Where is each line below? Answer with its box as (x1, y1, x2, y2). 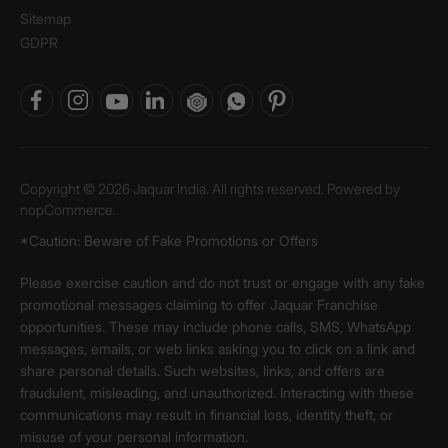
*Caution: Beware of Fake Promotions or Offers (20, 232, 318, 249)
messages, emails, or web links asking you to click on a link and (20, 340, 415, 357)
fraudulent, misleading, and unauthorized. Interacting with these (20, 384, 414, 401)
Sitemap (20, 10, 71, 27)
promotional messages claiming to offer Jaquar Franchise (20, 296, 378, 313)
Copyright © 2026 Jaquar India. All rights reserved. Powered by (20, 180, 400, 197)
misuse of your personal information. (20, 428, 248, 445)
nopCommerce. (20, 201, 116, 218)
